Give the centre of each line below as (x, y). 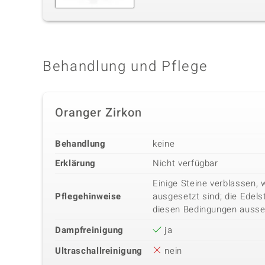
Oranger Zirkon (98, 112)
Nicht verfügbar (185, 163)
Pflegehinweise (88, 196)
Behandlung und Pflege (125, 66)
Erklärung (75, 163)
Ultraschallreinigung (99, 251)
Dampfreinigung (90, 230)
